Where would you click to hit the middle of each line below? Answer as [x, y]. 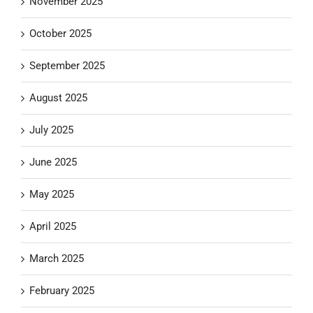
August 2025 [58, 97]
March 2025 [57, 258]
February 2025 [62, 290]
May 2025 [52, 194]
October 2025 [60, 33]
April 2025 [53, 226]
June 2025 [53, 162]
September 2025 [67, 65]
